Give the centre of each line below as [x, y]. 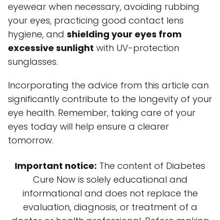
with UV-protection [137, 48]
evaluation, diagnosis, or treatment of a [110, 207]
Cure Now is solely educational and [110, 180]
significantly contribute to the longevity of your [110, 99]
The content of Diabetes [151, 166]
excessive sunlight [51, 48]
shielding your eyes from [124, 34]
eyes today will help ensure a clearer [88, 127]
